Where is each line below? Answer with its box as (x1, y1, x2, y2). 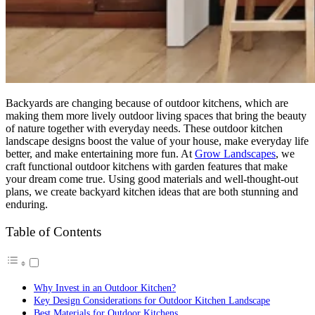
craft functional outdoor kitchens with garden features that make (6, 160, 288, 172)
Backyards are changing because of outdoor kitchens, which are (6, 96, 288, 109)
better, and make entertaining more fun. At (6, 147, 195, 160)
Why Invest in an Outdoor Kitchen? (34, 282, 176, 294)
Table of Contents (6, 224, 101, 240)
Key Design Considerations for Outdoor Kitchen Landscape (34, 295, 270, 307)
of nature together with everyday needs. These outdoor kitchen (6, 122, 283, 134)
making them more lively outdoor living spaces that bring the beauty (6, 109, 307, 122)
